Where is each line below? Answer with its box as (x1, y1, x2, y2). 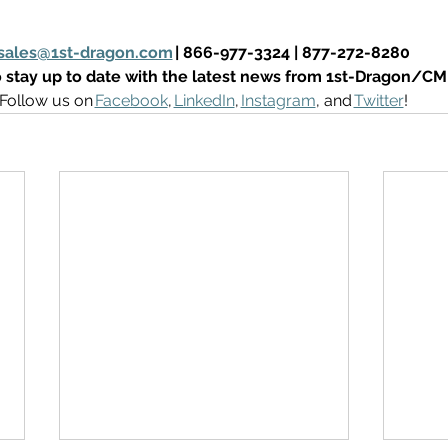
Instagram (240, 91, 316, 111)
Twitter (353, 91, 404, 111)
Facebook (94, 91, 168, 111)
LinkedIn (173, 91, 235, 111)
